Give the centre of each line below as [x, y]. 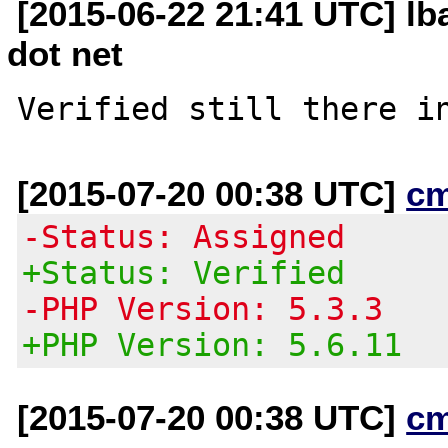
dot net [65, 53]
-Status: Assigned [184, 236]
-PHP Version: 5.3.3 [203, 308]
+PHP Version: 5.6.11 [212, 344]
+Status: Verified [184, 272]
